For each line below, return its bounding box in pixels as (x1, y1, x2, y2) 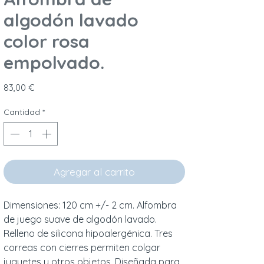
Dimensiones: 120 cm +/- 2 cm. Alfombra (4, 199, 177, 212)
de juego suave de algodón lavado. (4, 213, 157, 226)
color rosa (4, 30, 90, 53)
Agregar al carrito (54, 166, 135, 179)
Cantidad (4, 107, 40, 118)
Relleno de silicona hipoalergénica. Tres (4, 227, 173, 240)
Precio (34, 81, 61, 93)
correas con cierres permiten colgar (4, 242, 160, 254)
